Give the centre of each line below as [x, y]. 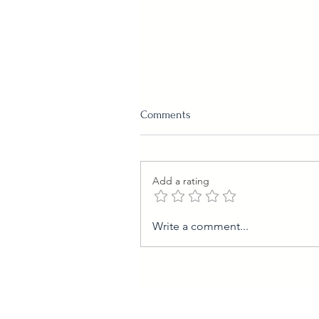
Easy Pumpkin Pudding [216, 194]
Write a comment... [200, 226]
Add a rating [181, 181]
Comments [166, 115]
